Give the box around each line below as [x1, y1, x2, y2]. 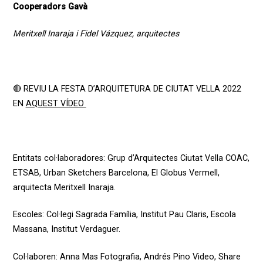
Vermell [186, 167, 218, 178]
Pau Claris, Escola [166, 210, 236, 220]
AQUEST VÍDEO [25, 98, 86, 109]
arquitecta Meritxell [12, 182, 88, 193]
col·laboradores [43, 153, 103, 163]
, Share [214, 251, 241, 262]
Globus [160, 167, 187, 178]
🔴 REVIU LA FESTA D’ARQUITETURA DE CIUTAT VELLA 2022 [12, 83, 241, 94]
